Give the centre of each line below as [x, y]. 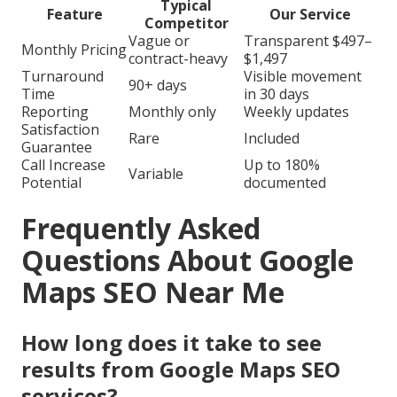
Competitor [186, 23]
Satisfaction [60, 130]
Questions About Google [187, 261]
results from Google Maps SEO [181, 370]
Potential [51, 183]
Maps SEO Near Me [153, 292]
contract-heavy [178, 59]
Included [272, 139]
